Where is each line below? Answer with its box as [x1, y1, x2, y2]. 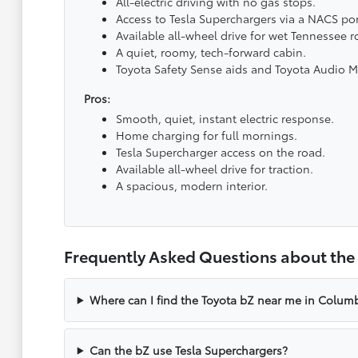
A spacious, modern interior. [115, 177, 268, 193]
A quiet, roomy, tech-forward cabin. [115, 43, 306, 60]
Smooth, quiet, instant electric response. [115, 109, 334, 126]
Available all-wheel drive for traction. [115, 160, 313, 177]
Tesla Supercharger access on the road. [115, 143, 325, 160]
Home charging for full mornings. [115, 126, 297, 143]
